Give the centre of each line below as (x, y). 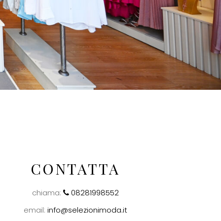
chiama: (47, 192)
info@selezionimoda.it (87, 210)
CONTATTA (75, 168)
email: (35, 210)
